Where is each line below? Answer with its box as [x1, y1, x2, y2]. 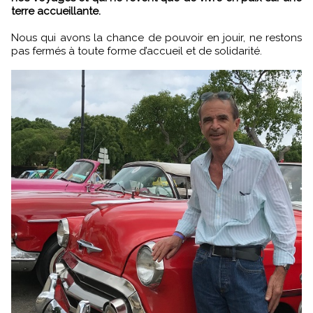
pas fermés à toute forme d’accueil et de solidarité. [11, 45, 262, 58]
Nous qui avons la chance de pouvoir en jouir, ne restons [11, 31, 302, 45]
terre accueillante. [11, 5, 101, 18]
